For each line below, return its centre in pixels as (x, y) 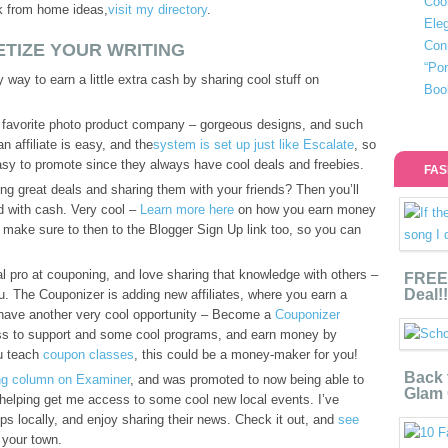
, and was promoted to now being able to (247, 379)
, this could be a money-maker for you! (246, 354)
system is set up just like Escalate (253, 144)
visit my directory (157, 9)
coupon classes (88, 354)
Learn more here (187, 209)
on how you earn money (305, 209)
